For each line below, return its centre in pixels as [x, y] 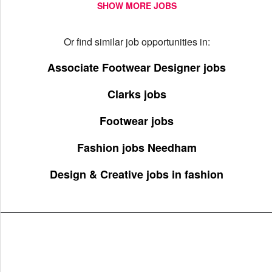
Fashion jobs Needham [137, 148]
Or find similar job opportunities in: [137, 42]
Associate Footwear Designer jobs [137, 67]
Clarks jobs [137, 94]
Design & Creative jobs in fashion [137, 174]
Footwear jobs [137, 121]
